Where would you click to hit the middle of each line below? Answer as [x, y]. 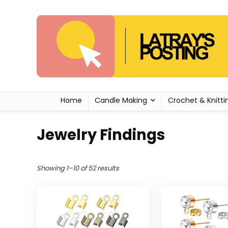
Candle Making [121, 101]
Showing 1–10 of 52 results [78, 168]
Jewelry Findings [101, 135]
